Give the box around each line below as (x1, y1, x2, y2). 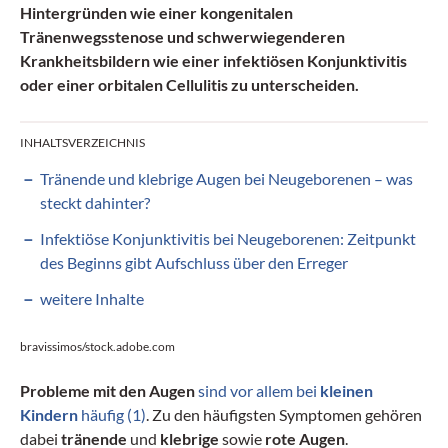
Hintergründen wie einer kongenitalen (20, 2, 293, 22)
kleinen (320, 380, 373, 400)
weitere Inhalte (40, 288, 144, 308)
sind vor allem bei (198, 380, 320, 400)
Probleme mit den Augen (20, 380, 195, 400)
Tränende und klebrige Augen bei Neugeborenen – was (40, 168, 413, 188)
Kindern (20, 404, 78, 424)
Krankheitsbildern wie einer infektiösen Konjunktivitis (20, 50, 407, 70)
